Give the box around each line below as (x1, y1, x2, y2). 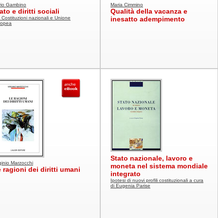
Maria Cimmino (110, 2, 143, 7)
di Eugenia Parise (110, 183, 150, 188)
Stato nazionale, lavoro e (110, 154, 193, 162)
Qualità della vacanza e (110, 7, 187, 15)
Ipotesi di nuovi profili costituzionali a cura (110, 178, 203, 183)
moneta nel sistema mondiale (110, 162, 208, 170)
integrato (110, 170, 141, 178)
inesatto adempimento (110, 15, 185, 23)
